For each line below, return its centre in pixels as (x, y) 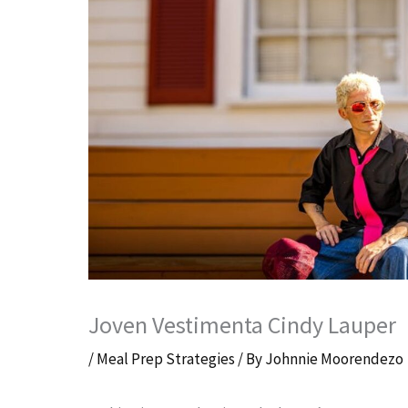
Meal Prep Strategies (166, 358)
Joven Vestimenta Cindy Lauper (243, 324)
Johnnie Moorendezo (335, 358)
